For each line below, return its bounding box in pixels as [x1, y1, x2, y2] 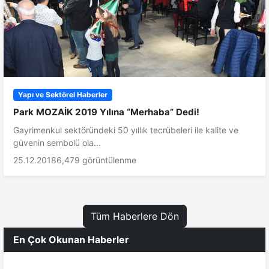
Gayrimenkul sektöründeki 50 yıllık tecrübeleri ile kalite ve [13, 125, 238, 136]
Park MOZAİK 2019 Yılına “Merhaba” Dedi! [13, 106, 199, 118]
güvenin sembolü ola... [13, 138, 101, 148]
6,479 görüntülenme [56, 155, 136, 166]
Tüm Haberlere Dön [90, 210, 179, 223]
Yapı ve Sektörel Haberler [17, 90, 107, 100]
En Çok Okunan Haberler [13, 234, 129, 246]
